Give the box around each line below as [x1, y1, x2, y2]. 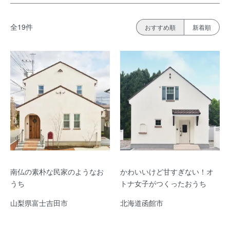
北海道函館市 [120, 197, 163, 208]
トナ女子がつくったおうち [120, 178, 206, 188]
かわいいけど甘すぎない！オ [120, 166, 214, 177]
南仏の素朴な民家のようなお [10, 166, 104, 177]
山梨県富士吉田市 [10, 197, 68, 208]
